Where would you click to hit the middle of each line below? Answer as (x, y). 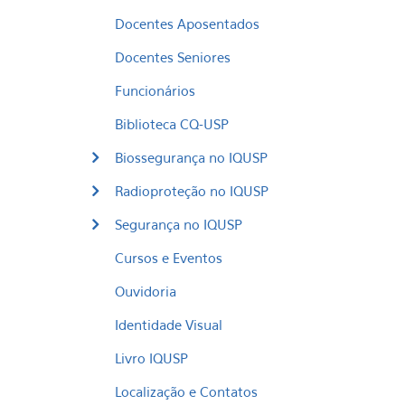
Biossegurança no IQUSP (191, 157)
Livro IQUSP (151, 358)
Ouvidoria (146, 291)
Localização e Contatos (186, 391)
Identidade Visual (169, 325)
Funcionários (155, 90)
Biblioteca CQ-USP (172, 124)
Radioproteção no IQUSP (192, 191)
